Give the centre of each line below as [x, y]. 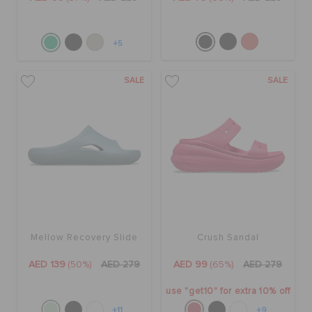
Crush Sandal [228, 237]
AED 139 [47, 264]
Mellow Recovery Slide [84, 237]
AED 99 [191, 264]
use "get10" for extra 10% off [228, 291]
